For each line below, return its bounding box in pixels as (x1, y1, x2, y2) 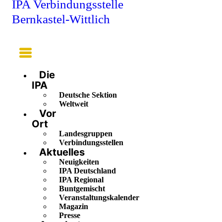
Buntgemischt (59, 184, 105, 193)
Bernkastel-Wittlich (12, 12, 110, 26)
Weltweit (59, 100, 88, 109)
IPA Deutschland (59, 166, 116, 175)
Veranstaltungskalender (59, 193, 139, 202)
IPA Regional (59, 175, 104, 184)
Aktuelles (39, 146, 85, 159)
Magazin (59, 202, 88, 211)
